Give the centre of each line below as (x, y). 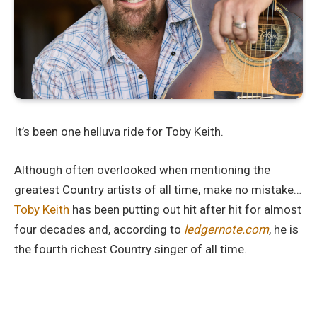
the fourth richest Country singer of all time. (131, 249)
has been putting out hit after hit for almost (185, 210)
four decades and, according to (99, 230)
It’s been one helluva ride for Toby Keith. (119, 132)
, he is (284, 230)
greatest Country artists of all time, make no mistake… (158, 190)
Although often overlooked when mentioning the (142, 170)
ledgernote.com (226, 230)
